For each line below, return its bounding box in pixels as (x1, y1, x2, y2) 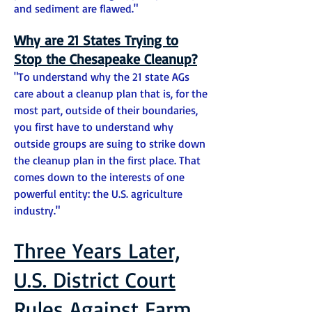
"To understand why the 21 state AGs (14, 70, 189, 84)
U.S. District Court (14, 266, 175, 293)
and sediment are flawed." (14, 1, 138, 15)
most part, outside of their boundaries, (14, 103, 198, 117)
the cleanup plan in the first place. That (14, 153, 201, 167)
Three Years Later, (14, 237, 180, 264)
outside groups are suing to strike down (14, 136, 205, 150)
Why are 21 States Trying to (14, 31, 178, 49)
